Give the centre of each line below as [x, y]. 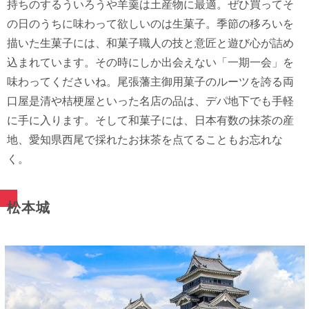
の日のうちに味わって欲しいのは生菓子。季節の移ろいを [150, 24]
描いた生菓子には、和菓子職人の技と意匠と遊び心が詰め [150, 43]
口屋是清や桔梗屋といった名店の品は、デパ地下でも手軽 [150, 101]
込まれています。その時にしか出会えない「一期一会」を [150, 63]
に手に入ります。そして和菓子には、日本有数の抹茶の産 [150, 121]
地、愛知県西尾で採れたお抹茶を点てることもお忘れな [145, 140]
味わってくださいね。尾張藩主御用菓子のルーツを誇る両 [150, 82]
